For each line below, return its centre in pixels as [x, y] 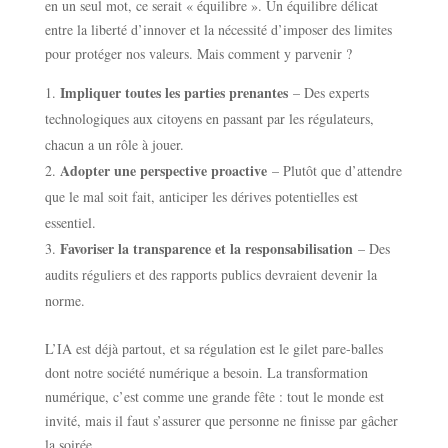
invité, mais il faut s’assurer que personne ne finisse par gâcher [221, 421]
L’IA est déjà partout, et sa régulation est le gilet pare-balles [213, 349]
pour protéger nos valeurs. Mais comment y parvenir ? [198, 54]
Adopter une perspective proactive [163, 171]
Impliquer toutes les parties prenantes [173, 93]
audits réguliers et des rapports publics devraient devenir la [210, 275]
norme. [64, 301]
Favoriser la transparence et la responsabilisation [206, 249]
